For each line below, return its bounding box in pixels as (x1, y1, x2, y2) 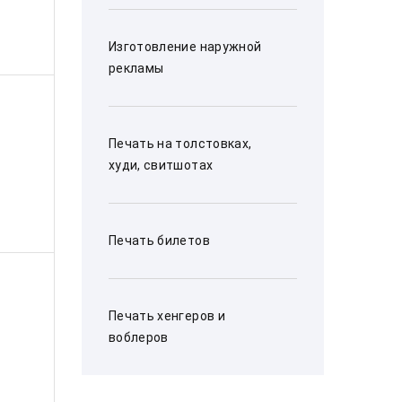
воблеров (109, 330, 169, 345)
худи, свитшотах (109, 158, 214, 172)
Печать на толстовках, (109, 136, 252, 151)
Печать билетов (109, 233, 210, 248)
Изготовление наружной (109, 39, 262, 54)
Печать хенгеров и (109, 309, 225, 323)
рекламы (109, 61, 164, 75)
